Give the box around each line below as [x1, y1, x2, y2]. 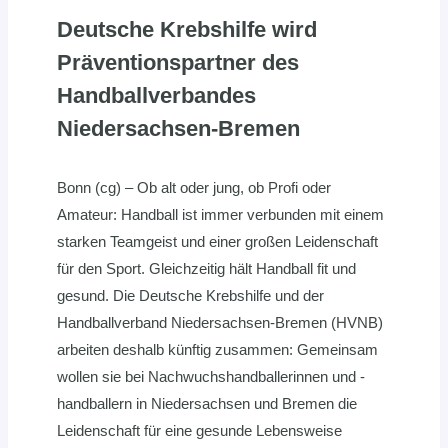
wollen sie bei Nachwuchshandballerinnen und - [57, 368, 365, 386]
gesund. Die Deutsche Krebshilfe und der [57, 287, 324, 305]
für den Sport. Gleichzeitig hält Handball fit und [57, 260, 356, 278]
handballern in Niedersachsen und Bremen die [57, 395, 357, 413]
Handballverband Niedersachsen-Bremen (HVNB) [57, 314, 383, 332]
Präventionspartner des [57, 50, 299, 76]
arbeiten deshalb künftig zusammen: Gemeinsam [57, 341, 378, 359]
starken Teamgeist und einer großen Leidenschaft [57, 233, 378, 251]
